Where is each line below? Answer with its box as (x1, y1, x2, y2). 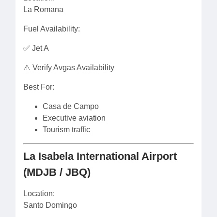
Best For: (23, 83, 54, 91)
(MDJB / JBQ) (23, 166, 91, 178)
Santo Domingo (23, 201, 77, 209)
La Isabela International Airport (23, 150, 177, 162)
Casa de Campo (43, 102, 99, 110)
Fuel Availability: (23, 25, 80, 33)
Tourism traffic (43, 125, 90, 134)
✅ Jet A (23, 44, 49, 52)
